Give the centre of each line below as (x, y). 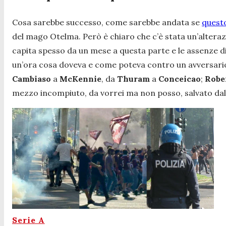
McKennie (80, 78)
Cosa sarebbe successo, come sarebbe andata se (107, 22)
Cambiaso (33, 78)
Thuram (134, 78)
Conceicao (180, 78)
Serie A (29, 220)
